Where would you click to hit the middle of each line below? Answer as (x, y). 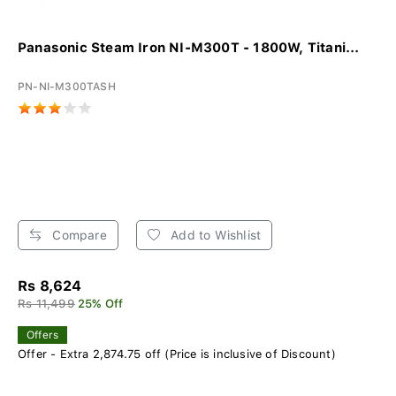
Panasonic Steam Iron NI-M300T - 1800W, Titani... (189, 48)
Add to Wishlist (214, 236)
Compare (78, 236)
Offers (43, 335)
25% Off (101, 304)
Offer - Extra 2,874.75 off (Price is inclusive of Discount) (177, 354)
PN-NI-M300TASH (67, 87)
